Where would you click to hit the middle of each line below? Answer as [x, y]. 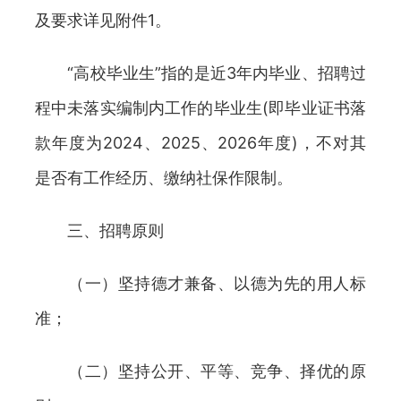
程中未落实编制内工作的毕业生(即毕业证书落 [200, 108]
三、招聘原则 [99, 230]
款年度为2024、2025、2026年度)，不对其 [200, 143]
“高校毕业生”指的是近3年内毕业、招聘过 [200, 73]
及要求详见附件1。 [103, 20]
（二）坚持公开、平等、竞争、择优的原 [200, 371]
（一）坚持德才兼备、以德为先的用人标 [200, 283]
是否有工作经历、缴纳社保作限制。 [164, 178]
